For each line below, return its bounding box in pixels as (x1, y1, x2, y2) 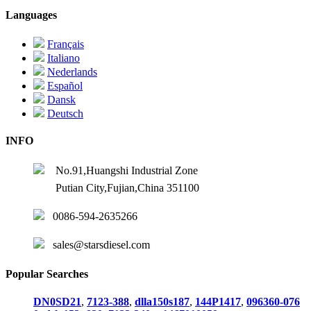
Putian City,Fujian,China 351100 (33, 182, 199, 194)
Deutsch (47, 107, 83, 119)
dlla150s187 (135, 295, 190, 308)
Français (47, 37, 84, 50)
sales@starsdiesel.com (44, 239, 150, 251)
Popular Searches (6, 268, 88, 280)
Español (47, 79, 83, 92)
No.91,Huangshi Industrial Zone (44, 165, 198, 177)
